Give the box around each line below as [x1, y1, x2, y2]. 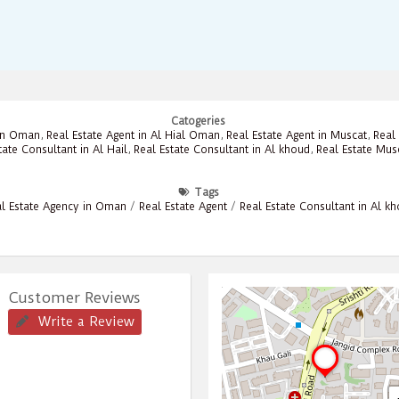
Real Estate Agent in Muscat [225, 128, 367, 142]
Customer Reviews [9, 288, 141, 306]
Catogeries [171, 114, 226, 127]
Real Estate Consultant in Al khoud [133, 142, 310, 156]
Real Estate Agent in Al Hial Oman [45, 128, 220, 142]
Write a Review [38, 313, 135, 330]
